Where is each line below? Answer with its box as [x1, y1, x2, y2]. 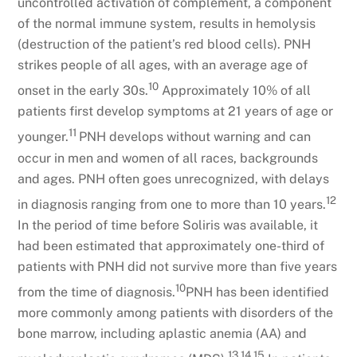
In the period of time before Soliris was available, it [18, 217, 319, 233]
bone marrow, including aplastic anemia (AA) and [18, 326, 308, 342]
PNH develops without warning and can [79, 129, 312, 145]
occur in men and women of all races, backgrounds [18, 150, 319, 166]
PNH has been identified [186, 284, 330, 300]
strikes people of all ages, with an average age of [18, 57, 308, 73]
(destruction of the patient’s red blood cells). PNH [18, 36, 312, 52]
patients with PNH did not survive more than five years [18, 258, 338, 274]
